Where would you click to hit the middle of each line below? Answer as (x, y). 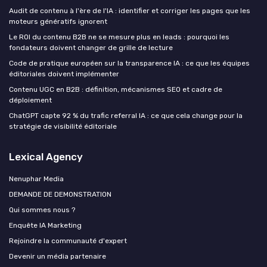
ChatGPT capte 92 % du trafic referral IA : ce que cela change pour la (126, 115)
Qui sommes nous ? (42, 209)
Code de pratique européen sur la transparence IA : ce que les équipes (129, 63)
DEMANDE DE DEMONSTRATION (60, 194)
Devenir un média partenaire (58, 256)
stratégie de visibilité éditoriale (63, 126)
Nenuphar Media (36, 178)
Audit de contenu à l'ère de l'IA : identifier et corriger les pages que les (130, 10)
